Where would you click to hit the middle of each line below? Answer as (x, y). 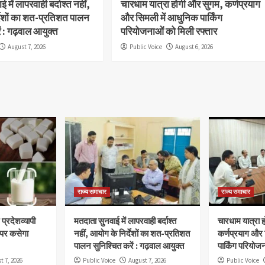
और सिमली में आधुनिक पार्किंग (171, 17)
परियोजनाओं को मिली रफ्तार (169, 31)
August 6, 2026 (194, 46)
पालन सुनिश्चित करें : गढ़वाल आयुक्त (129, 245)
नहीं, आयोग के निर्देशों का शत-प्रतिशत (132, 233)
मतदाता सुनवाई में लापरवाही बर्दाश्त (125, 221)
